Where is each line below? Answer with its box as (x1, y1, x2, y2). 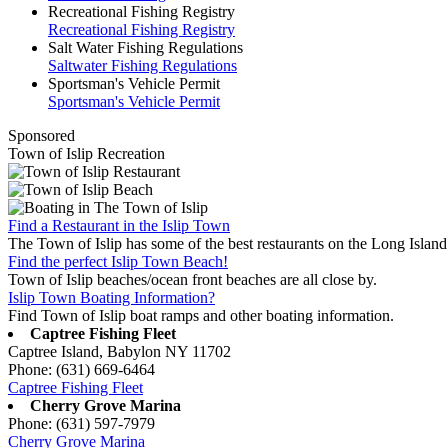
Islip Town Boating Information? (8, 288, 215, 306)
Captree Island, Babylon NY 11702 (8, 342, 231, 360)
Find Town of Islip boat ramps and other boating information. (8, 306, 394, 324)
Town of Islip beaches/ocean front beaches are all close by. (8, 270, 377, 288)
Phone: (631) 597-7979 (8, 414, 155, 432)
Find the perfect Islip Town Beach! (8, 252, 228, 270)
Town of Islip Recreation (8, 144, 165, 162)
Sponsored (8, 126, 75, 144)
